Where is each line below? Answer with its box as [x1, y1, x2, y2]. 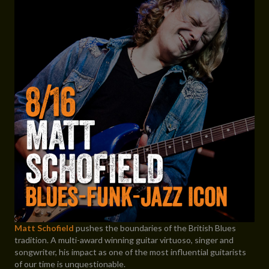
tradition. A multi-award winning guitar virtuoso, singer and [14, 235, 234, 246]
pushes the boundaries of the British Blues [74, 223, 236, 234]
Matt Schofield [14, 223, 74, 234]
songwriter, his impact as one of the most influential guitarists [14, 247, 246, 258]
